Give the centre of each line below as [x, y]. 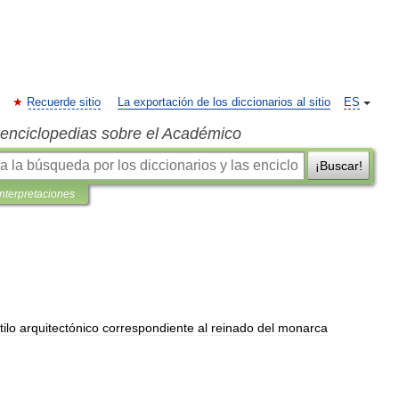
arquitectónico [59, 328]
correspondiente [148, 328]
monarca [303, 328]
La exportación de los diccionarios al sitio [224, 102]
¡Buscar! [338, 166]
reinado [232, 328]
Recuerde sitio [64, 102]
